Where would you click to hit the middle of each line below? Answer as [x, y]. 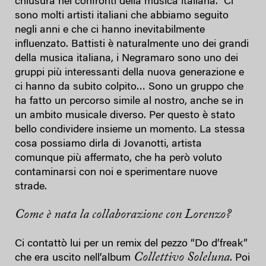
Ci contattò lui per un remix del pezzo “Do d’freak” [131, 244]
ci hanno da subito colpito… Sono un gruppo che [129, 87]
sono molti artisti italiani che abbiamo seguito [122, 16]
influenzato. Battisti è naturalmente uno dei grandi [132, 44]
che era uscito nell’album [74, 258]
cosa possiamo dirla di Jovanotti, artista [108, 144]
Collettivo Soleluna [182, 257]
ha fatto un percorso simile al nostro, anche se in [129, 101]
